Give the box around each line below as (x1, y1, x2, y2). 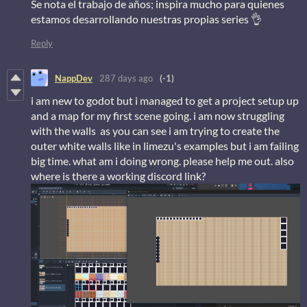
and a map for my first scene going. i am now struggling (31, 109, 284, 123)
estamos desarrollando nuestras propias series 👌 (31, 12, 262, 26)
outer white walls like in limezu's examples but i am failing (31, 139, 299, 153)
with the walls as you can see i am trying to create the (31, 124, 280, 138)
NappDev (55, 72, 93, 84)
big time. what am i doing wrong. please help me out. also (31, 154, 294, 168)
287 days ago (99, 72, 153, 84)
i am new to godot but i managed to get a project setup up (31, 94, 299, 108)
